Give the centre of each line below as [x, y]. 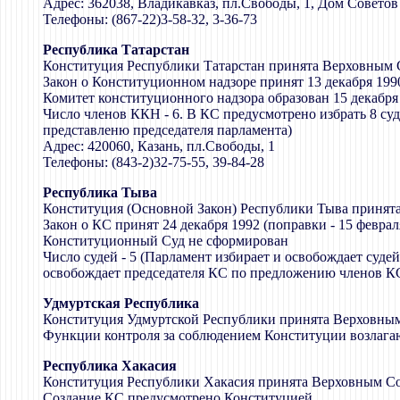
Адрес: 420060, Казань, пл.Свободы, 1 [159, 146]
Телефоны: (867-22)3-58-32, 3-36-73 [150, 19]
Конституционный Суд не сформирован [166, 240]
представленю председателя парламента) [167, 129]
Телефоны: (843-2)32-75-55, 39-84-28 [154, 162]
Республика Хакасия [110, 365]
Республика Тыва [100, 192]
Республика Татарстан [116, 49]
